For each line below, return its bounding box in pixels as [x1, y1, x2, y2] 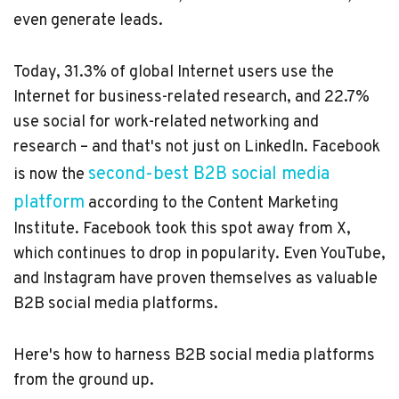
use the [281, 62, 334, 84]
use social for [13, 112, 110, 134]
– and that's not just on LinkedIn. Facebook [80, 137, 380, 159]
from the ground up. [13, 370, 154, 392]
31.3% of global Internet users [64, 62, 278, 84]
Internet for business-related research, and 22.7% [13, 87, 370, 109]
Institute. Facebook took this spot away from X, [13, 219, 351, 240]
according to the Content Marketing [85, 193, 338, 215]
